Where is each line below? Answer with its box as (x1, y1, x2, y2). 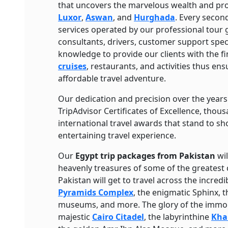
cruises (58, 61, 87, 72)
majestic (58, 211, 92, 222)
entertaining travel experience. (58, 130, 176, 141)
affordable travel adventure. (58, 73, 168, 84)
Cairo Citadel (92, 211, 144, 222)
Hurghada (134, 12, 175, 23)
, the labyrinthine (144, 211, 211, 222)
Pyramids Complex (58, 187, 133, 198)
